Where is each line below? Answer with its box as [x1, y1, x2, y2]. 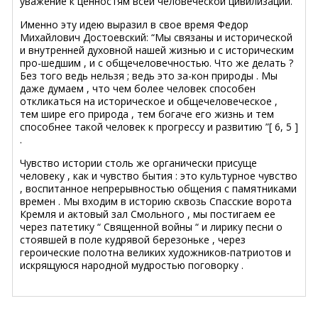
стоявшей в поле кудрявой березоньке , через [20, 232, 246, 246]
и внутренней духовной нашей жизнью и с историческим [20, 43, 294, 57]
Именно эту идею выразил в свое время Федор [20, 17, 248, 31]
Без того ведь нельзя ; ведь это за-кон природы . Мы [20, 68, 278, 82]
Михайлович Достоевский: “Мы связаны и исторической [20, 30, 292, 44]
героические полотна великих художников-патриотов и [20, 245, 291, 259]
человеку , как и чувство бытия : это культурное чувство [20, 168, 297, 182]
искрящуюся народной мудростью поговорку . [20, 258, 243, 272]
